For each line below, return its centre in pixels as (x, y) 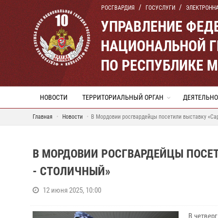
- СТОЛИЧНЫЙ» (72, 171)
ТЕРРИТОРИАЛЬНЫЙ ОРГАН (123, 97)
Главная (43, 117)
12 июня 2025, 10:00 (72, 190)
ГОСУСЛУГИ (160, 8)
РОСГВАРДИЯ (118, 8)
